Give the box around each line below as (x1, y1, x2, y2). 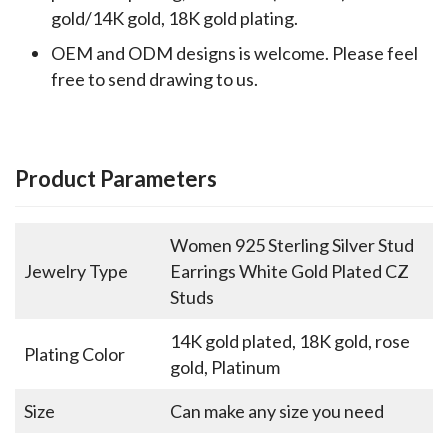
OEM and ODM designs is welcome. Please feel (51, 41, 418, 64)
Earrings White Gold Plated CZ (170, 259, 409, 282)
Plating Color (24, 342, 125, 365)
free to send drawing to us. (51, 67, 258, 90)
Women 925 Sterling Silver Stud (170, 233, 414, 256)
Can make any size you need (170, 399, 384, 422)
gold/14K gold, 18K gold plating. (51, 6, 298, 29)
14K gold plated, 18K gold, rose (170, 329, 410, 352)
